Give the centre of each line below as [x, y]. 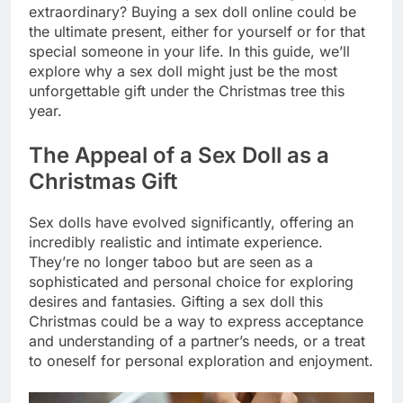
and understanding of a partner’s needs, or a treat [197, 340]
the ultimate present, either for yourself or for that [197, 31]
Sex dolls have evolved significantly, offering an [191, 222]
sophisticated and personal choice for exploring [191, 281]
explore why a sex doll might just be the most [183, 71]
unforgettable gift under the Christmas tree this [187, 90]
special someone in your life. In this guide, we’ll [189, 51]
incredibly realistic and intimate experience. [176, 242]
